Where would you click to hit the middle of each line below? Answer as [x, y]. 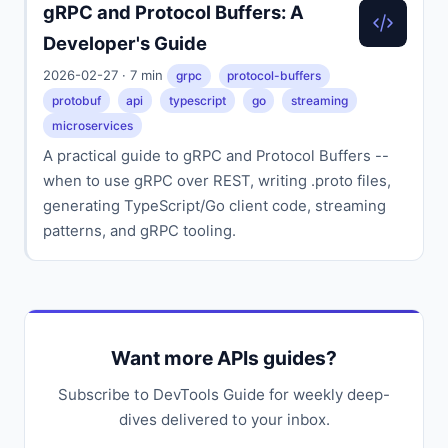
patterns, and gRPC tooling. [139, 231]
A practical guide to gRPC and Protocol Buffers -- [216, 156]
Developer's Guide [125, 42]
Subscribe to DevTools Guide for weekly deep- [224, 395]
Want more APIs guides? [224, 358]
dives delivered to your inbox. [224, 420]
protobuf [76, 100]
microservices [92, 125]
